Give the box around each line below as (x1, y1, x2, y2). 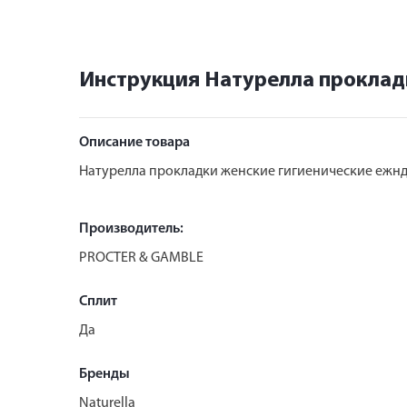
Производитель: (79, 221, 184, 236)
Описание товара (79, 134, 190, 150)
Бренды (79, 366, 130, 382)
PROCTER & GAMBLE (79, 250, 203, 265)
